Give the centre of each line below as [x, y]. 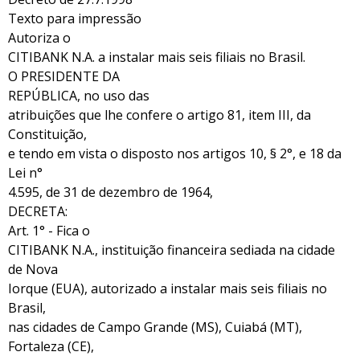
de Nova [33, 269]
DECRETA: [38, 211]
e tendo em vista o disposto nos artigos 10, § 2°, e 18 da [175, 153]
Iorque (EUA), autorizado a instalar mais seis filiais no [168, 288]
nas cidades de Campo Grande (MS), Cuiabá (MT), [155, 327]
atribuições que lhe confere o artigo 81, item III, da [160, 115]
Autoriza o [39, 37]
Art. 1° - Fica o [49, 230]
